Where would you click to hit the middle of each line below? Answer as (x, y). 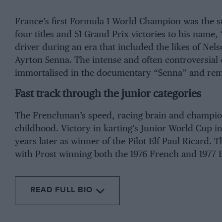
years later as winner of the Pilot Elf (88, 141)
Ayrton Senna (42, 60)
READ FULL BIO (61, 190)
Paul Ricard (185, 141)
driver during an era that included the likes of (109, 47)
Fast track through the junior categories (108, 94)
